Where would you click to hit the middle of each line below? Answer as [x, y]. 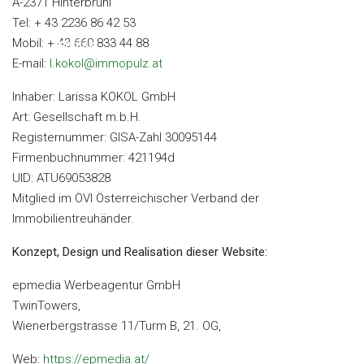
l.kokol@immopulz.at [106, 63]
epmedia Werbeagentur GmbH [96, 285]
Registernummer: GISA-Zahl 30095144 [115, 137]
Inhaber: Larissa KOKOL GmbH [94, 97]
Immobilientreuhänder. [73, 219]
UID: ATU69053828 [61, 178]
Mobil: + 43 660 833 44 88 [80, 43]
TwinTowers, [46, 305]
